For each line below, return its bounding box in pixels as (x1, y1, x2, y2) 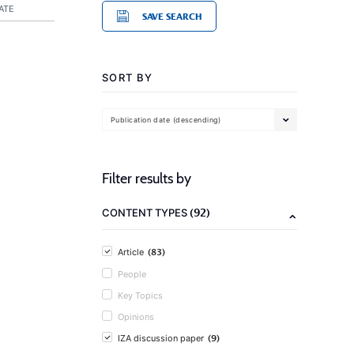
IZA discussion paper (118, 333, 204, 344)
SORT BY (102, 71, 153, 84)
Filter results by (102, 170, 191, 187)
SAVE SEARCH (142, 11, 201, 21)
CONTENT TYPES (102, 206, 190, 219)
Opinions (118, 311, 154, 322)
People (118, 269, 146, 280)
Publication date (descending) (111, 115, 221, 124)
